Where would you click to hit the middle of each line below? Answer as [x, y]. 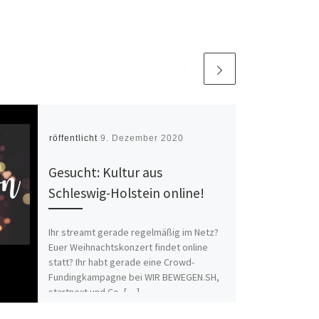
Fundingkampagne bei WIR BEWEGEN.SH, [134, 277]
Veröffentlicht [69, 138]
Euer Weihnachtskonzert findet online [128, 247]
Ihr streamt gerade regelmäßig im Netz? [133, 232]
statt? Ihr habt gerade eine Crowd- [121, 262]
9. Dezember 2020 [142, 138]
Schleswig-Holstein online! [126, 193]
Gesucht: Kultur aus [105, 172]
